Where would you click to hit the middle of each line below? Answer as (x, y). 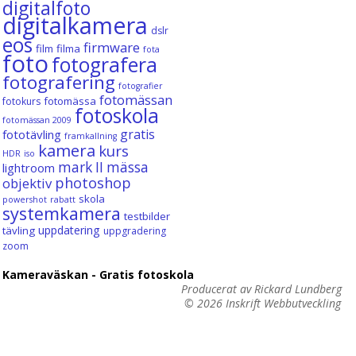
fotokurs (21, 101)
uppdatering (69, 230)
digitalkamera (75, 25)
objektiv (27, 183)
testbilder (147, 216)
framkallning (90, 135)
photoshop (93, 182)
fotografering (58, 82)
